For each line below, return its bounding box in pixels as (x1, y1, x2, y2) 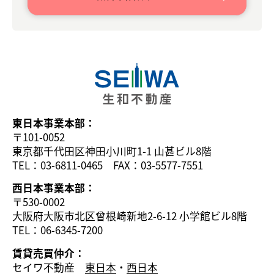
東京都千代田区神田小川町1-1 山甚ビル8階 (12, 144, 212, 159)
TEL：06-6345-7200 (12, 223, 103, 238)
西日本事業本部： (12, 180, 95, 196)
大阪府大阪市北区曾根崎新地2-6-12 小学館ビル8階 (12, 209, 247, 224)
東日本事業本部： (12, 116, 95, 131)
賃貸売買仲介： (12, 245, 85, 261)
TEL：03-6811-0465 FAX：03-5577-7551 (12, 158, 203, 173)
